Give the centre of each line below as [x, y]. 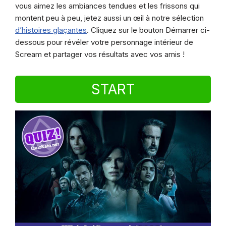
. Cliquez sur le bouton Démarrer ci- [148, 30]
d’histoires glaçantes [51, 30]
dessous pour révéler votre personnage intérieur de [104, 42]
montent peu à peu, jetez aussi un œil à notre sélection [109, 18]
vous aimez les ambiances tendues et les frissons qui [107, 6]
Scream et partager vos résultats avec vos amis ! [100, 54]
